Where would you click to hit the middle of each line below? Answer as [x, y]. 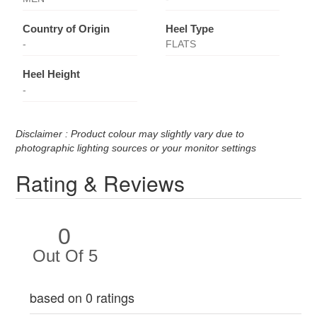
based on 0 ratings [82, 297]
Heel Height [52, 74]
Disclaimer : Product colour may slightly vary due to [130, 133]
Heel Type [189, 28]
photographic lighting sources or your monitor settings [136, 148]
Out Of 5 [65, 255]
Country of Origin [67, 28]
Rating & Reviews [100, 183]
